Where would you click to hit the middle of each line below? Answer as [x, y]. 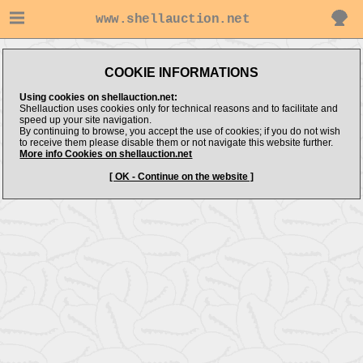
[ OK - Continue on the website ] [181, 177]
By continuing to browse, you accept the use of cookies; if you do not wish [180, 131]
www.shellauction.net [173, 19]
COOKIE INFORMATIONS [181, 73]
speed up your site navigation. [86, 120]
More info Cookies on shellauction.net [106, 154]
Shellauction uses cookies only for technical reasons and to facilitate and [179, 109]
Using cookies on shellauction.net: [99, 97]
